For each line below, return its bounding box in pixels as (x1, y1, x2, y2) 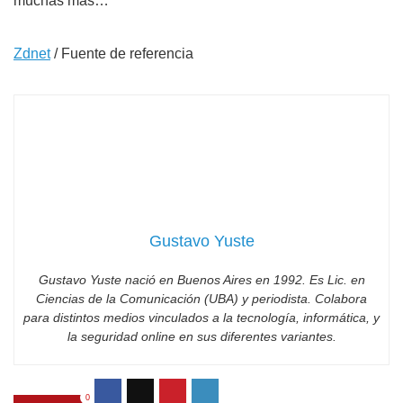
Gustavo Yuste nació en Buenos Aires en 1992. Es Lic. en (38, 272, 365, 287)
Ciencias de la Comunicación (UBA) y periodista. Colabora (36, 291, 367, 306)
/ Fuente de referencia (50, 45, 193, 61)
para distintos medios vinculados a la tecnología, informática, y (23, 309, 380, 325)
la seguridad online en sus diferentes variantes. (67, 328, 336, 344)
